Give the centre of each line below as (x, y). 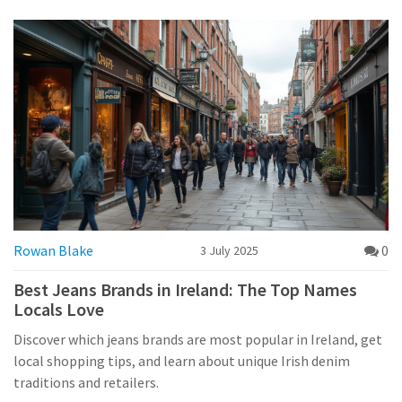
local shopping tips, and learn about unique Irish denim (182, 361)
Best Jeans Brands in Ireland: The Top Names (185, 290)
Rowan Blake (53, 251)
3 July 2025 (229, 251)
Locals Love (59, 310)
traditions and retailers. (86, 383)
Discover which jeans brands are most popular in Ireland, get (198, 340)
